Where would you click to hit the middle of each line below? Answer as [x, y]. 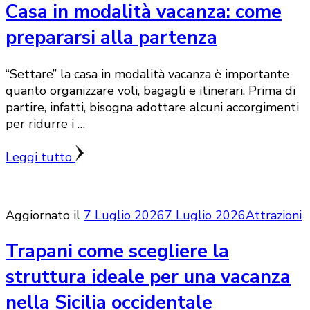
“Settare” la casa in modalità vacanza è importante [147, 74]
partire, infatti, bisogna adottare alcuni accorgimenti [152, 108]
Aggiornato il [45, 216]
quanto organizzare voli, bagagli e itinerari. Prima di [151, 91]
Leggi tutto [40, 157]
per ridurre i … [45, 124]
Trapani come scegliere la [117, 252]
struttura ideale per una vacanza [148, 277]
